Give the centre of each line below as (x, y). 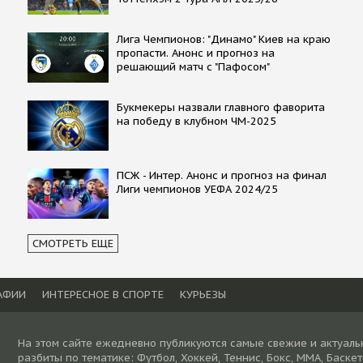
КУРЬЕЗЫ (203, 294)
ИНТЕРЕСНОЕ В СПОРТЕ (103, 294)
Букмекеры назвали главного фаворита (220, 107)
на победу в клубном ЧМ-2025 (196, 121)
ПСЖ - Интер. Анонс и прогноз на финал (221, 175)
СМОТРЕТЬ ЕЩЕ (73, 243)
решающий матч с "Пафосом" (193, 66)
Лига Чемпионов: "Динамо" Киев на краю (223, 39)
